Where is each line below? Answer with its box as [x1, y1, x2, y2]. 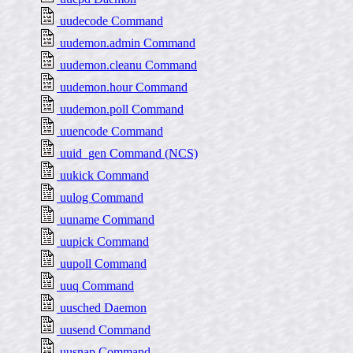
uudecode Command [57, 14, 163, 28]
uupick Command [57, 235, 149, 248]
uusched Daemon [57, 301, 147, 314]
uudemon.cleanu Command [57, 58, 197, 72]
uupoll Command [57, 257, 147, 270]
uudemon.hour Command [57, 80, 188, 94]
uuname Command [57, 213, 154, 226]
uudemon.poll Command [57, 102, 184, 116]
